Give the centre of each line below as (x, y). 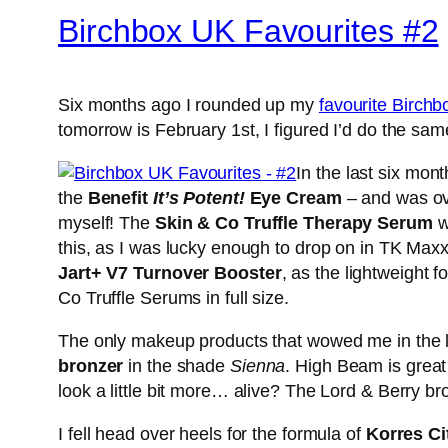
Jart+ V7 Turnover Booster (170, 273)
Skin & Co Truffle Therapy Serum (293, 223)
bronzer (91, 366)
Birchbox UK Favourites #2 (248, 30)
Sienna (257, 366)
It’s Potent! (198, 198)
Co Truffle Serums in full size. (173, 298)
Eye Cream (293, 198)
